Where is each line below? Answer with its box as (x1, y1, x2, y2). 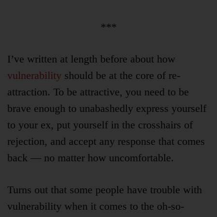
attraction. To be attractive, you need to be (7, 86, 189, 98)
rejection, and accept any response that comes (7, 135, 205, 148)
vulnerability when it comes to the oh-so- (7, 200, 184, 213)
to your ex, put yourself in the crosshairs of (7, 119, 193, 131)
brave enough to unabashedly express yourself (7, 102, 206, 115)
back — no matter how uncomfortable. (7, 152, 174, 164)
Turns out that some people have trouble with (7, 184, 202, 196)
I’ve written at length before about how (7, 53, 175, 65)
